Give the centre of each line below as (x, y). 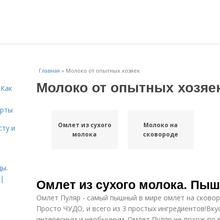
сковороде (161, 134)
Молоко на (161, 125)
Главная (49, 70)
